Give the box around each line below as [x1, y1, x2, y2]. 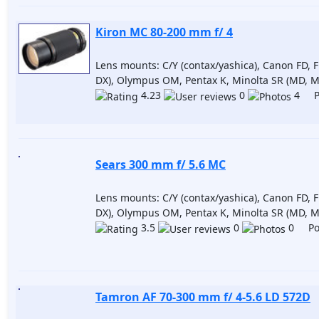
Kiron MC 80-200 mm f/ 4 [95, 24, 233, 40]
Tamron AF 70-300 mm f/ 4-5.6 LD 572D [95, 289, 310, 305]
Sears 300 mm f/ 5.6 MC [95, 157, 226, 172]
